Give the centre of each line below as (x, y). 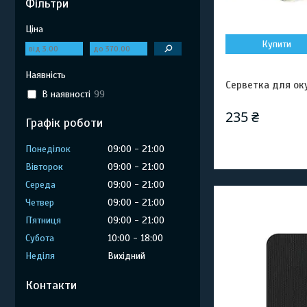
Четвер (40, 202)
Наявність (46, 75)
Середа (40, 185)
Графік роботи (64, 123)
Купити (277, 44)
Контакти (51, 285)
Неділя (40, 256)
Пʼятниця (43, 220)
